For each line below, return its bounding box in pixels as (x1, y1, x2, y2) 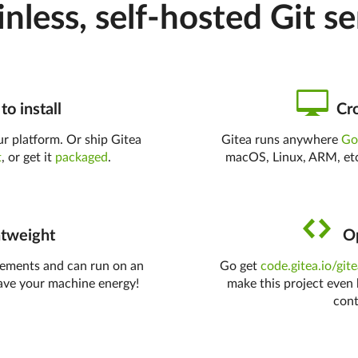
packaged (55, 151, 109, 164)
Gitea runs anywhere (221, 133, 342, 146)
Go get (220, 260, 261, 272)
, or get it (2, 151, 56, 164)
